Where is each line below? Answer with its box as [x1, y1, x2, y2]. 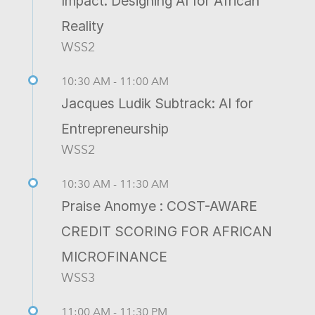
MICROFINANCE [61, 247, 167, 265]
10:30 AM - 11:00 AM [61, 74, 169, 88]
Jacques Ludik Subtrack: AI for [61, 94, 253, 112]
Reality [61, 17, 104, 34]
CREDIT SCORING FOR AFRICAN [61, 222, 272, 240]
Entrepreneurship [61, 120, 169, 137]
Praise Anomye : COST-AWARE [61, 197, 257, 214]
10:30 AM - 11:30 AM [61, 176, 169, 191]
